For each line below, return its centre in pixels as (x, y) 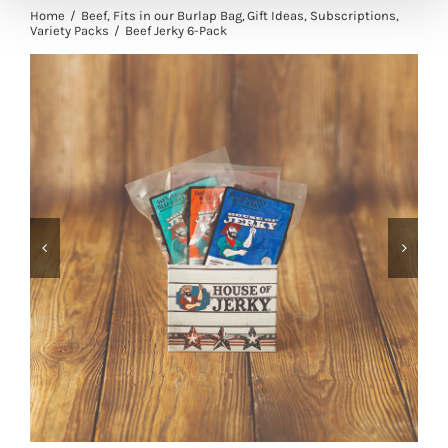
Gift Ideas (275, 15)
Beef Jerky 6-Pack (176, 30)
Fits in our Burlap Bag (177, 15)
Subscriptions (352, 15)
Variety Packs (69, 30)
